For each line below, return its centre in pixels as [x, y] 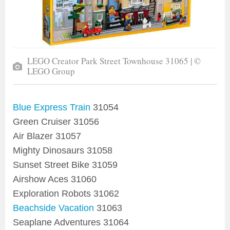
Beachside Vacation [53, 208]
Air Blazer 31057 [47, 136]
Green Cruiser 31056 [56, 122]
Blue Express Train [52, 108]
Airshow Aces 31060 [55, 179]
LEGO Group [51, 71]
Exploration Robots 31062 [66, 194]
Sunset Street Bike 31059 [65, 165]
